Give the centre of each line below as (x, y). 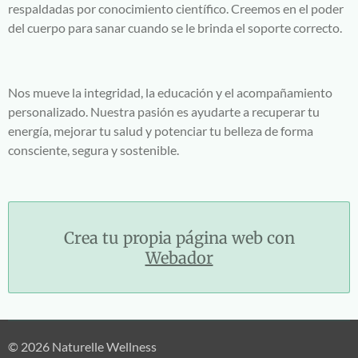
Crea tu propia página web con (179, 237)
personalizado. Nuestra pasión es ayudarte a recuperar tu (164, 111)
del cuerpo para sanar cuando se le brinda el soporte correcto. (175, 27)
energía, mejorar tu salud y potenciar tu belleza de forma (161, 130)
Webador (179, 257)
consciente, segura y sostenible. (93, 149)
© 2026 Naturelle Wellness (82, 346)
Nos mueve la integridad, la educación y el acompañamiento (170, 92)
